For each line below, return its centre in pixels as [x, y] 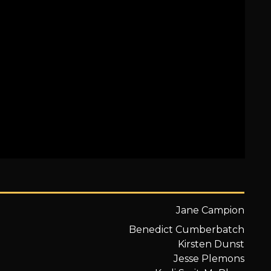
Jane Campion [211, 210]
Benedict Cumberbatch [187, 229]
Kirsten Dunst [211, 244]
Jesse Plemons [209, 258]
